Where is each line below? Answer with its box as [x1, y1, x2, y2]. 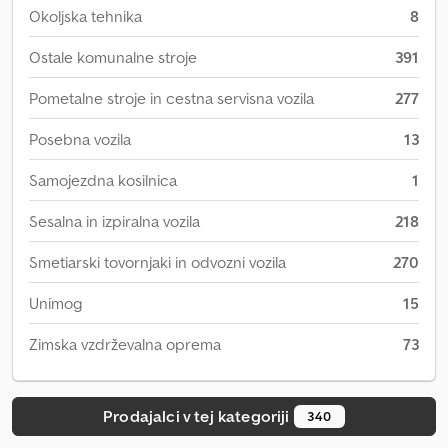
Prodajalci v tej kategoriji [103, 406, 294, 426]
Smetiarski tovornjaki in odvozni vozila [29, 252, 286, 272]
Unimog [29, 293, 83, 313]
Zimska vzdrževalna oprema [29, 334, 221, 354]
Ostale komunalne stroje [29, 47, 197, 67]
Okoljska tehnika [29, 6, 142, 26]
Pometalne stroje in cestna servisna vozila [29, 88, 314, 108]
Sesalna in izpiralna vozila [29, 211, 200, 231]
